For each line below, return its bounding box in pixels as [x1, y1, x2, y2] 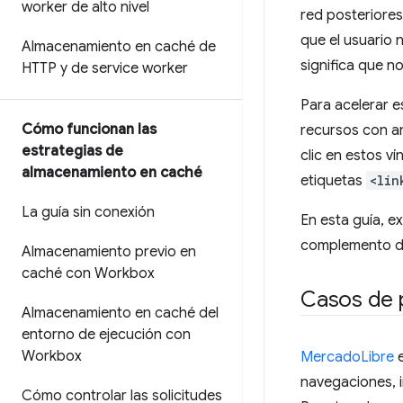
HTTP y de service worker [22, 59, 188, 77]
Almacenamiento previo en [22, 243, 196, 261]
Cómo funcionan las [22, 121, 157, 139]
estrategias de [22, 142, 123, 160]
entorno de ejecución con [22, 326, 191, 344]
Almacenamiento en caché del [22, 304, 219, 322]
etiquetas [300, 172, 366, 190]
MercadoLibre [300, 348, 394, 366]
